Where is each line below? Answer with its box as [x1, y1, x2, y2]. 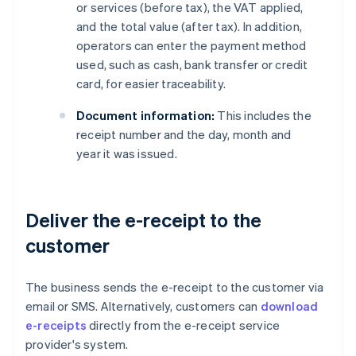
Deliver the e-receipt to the [25, 207, 261, 233]
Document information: [76, 107, 215, 124]
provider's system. [25, 336, 129, 353]
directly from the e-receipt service [87, 317, 281, 334]
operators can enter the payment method [76, 37, 307, 54]
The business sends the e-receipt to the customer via [25, 279, 324, 296]
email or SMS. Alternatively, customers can [25, 298, 261, 315]
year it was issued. [76, 145, 177, 162]
